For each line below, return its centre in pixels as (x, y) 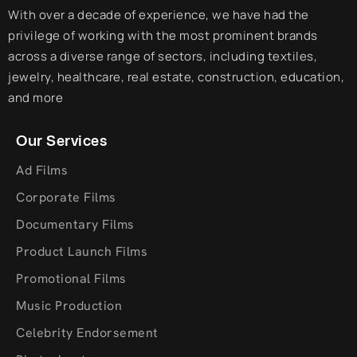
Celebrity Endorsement (87, 333)
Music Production (69, 306)
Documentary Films (75, 224)
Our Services (61, 141)
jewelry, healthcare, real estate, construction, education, (176, 77)
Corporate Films (66, 197)
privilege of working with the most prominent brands (163, 35)
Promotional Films (71, 279)
